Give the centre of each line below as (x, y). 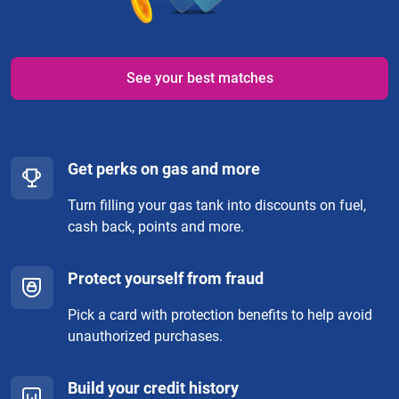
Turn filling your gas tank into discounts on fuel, (217, 206)
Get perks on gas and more (164, 169)
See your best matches (199, 78)
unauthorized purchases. (145, 337)
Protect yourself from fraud (166, 279)
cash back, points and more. (156, 227)
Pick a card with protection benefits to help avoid (220, 315)
